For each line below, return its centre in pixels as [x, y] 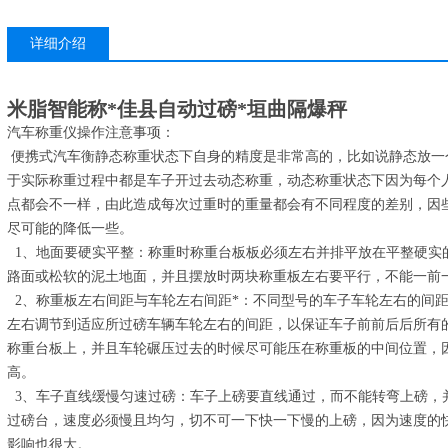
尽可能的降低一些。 [70, 228]
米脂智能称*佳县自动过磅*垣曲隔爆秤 [177, 109]
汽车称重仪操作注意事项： [91, 132]
